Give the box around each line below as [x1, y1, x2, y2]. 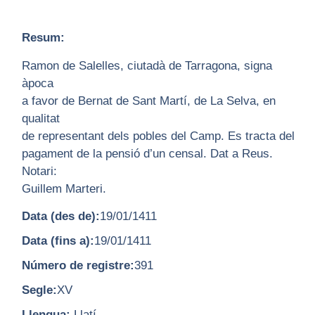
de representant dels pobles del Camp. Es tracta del [21, 129, 295, 143]
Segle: [21, 283, 57, 297]
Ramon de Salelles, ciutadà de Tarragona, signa [21, 58, 272, 72]
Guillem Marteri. [21, 181, 106, 195]
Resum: [21, 31, 65, 45]
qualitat [21, 111, 60, 125]
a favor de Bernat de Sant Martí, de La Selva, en [21, 94, 276, 108]
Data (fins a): [21, 234, 94, 248]
